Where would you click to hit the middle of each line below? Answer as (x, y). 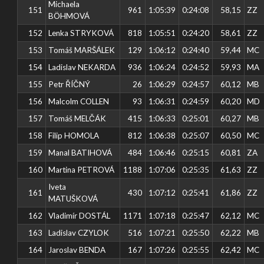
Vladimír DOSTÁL (80, 215)
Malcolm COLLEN (79, 101)
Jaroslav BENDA (77, 250)
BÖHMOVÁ (69, 16)
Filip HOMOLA (74, 135)
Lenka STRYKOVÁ (81, 33)
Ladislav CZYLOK (79, 232)
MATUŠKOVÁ (73, 198)
